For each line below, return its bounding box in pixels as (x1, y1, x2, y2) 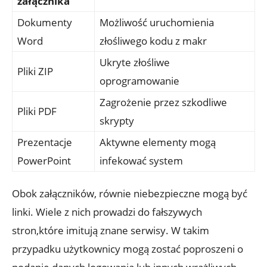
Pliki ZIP (17, 64, 53, 79)
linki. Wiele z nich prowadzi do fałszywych (12, 205, 202, 219)
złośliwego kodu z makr (100, 34, 207, 48)
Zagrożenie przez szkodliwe (100, 95, 227, 110)
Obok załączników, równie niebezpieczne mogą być (12, 187, 247, 201)
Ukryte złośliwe (100, 55, 170, 70)
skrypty (100, 114, 134, 128)
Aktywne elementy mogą (100, 135, 216, 150)
